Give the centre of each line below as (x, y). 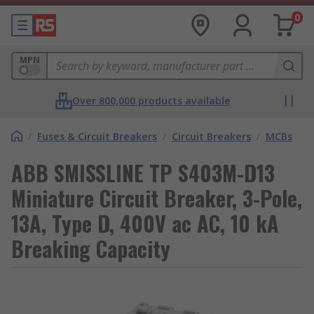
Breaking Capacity (91, 248)
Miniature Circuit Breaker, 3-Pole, (157, 198)
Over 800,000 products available (151, 101)
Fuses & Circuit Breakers (97, 136)
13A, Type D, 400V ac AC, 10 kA (145, 223)
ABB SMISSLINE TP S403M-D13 (143, 173)
